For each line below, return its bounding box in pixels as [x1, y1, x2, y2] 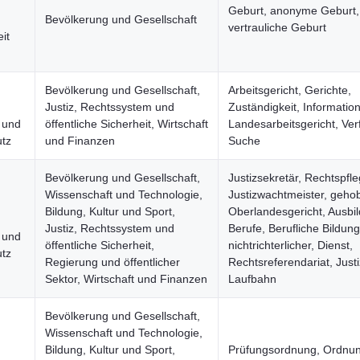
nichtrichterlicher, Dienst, [228, 239, 353, 252]
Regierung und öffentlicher [45, 256, 180, 268]
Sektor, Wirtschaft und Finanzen [45, 272, 207, 285]
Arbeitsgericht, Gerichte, [228, 84, 351, 96]
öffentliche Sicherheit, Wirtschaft [45, 117, 208, 130]
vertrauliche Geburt [228, 21, 326, 34]
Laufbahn [228, 272, 276, 285]
